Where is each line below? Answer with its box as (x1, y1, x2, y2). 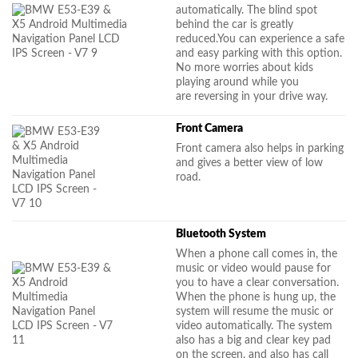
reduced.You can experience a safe (176, 32, 345, 45)
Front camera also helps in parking (176, 141, 344, 154)
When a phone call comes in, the (176, 247, 338, 260)
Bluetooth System (176, 227, 267, 240)
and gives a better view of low (176, 156, 324, 169)
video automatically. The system (176, 319, 333, 332)
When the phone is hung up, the (176, 290, 336, 303)
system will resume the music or (176, 304, 334, 317)
